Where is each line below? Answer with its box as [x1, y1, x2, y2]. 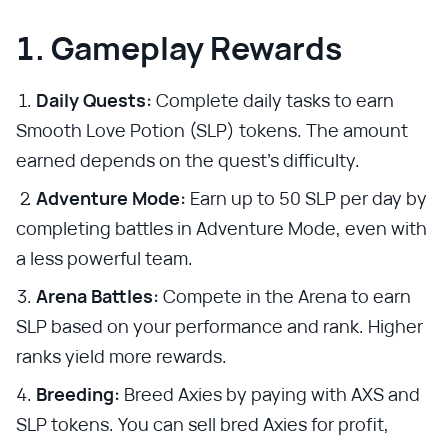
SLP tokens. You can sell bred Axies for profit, [16, 411, 389, 436]
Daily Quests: [36, 87, 152, 112]
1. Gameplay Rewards [16, 25, 342, 70]
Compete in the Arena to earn [159, 283, 411, 308]
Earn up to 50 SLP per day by [186, 185, 427, 210]
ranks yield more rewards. [16, 343, 227, 368]
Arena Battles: [36, 283, 159, 308]
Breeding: [36, 381, 120, 406]
